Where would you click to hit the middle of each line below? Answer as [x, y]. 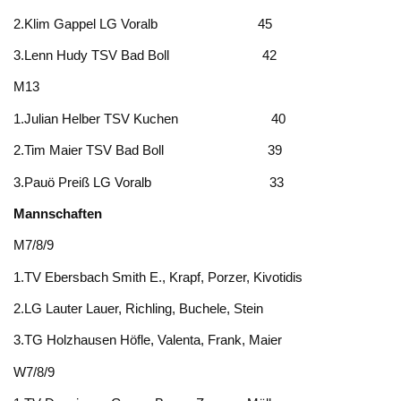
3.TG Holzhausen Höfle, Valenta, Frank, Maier [148, 340]
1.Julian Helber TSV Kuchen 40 [150, 118]
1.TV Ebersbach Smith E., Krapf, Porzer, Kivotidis [158, 277]
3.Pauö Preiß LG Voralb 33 [149, 182]
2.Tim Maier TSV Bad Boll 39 [148, 150]
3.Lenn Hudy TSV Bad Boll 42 [145, 55]
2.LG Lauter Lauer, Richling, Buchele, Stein [139, 309]
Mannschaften [58, 213]
